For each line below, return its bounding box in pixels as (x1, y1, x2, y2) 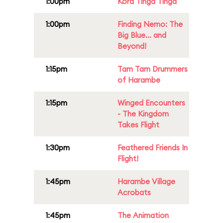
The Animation (117, 211, 169, 220)
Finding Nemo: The (117, 19, 183, 29)
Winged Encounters (117, 98, 185, 108)
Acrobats (117, 188, 151, 197)
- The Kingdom (117, 109, 169, 118)
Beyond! (117, 41, 146, 51)
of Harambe (117, 75, 160, 85)
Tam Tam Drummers (117, 64, 188, 74)
